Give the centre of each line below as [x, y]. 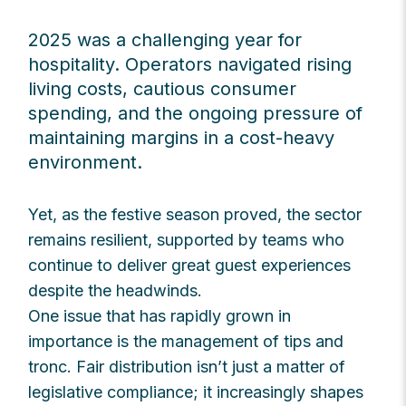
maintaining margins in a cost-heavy [182, 138]
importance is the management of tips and [186, 341]
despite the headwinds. [116, 290]
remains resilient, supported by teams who [187, 240]
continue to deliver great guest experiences [190, 265]
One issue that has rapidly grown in [160, 316]
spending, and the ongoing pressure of [196, 113]
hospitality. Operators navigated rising [190, 64]
